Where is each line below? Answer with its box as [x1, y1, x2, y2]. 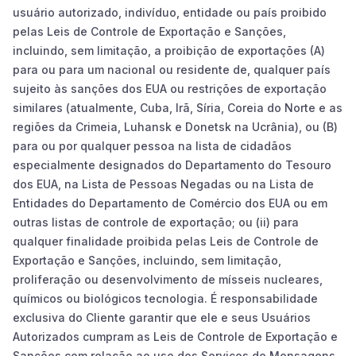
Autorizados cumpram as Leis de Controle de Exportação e [13, 329, 338, 343]
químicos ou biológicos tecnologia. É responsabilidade [13, 291, 318, 305]
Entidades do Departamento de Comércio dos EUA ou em [13, 195, 327, 210]
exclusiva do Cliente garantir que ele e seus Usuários [13, 310, 311, 324]
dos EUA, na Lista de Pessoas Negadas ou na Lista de [13, 176, 314, 191]
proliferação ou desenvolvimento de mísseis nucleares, [13, 272, 323, 286]
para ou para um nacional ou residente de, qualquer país [13, 62, 331, 76]
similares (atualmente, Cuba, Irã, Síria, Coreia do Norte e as [13, 100, 342, 114]
